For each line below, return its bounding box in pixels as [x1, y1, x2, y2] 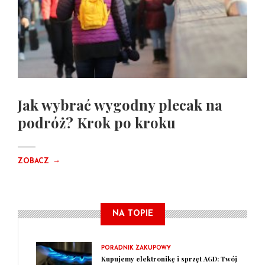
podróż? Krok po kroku [18, 113, 176, 132]
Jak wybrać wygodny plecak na [18, 95, 222, 115]
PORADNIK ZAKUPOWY [101, 245, 171, 251]
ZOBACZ [18, 158, 51, 166]
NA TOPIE [112, 209, 153, 218]
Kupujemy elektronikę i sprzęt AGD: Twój [101, 254, 237, 263]
